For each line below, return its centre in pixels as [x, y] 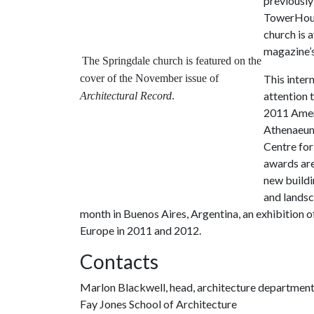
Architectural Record [126, 96]
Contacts [119, 261]
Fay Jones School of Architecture [158, 304]
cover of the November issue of [149, 78]
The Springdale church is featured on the [172, 61]
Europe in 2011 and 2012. [141, 230]
